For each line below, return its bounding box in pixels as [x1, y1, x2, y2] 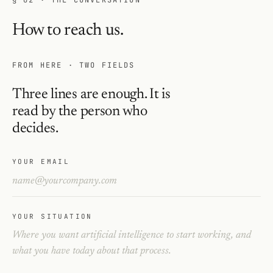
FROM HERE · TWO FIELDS [12, 60, 135, 70]
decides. [12, 121, 58, 136]
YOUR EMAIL [12, 157, 70, 166]
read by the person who [12, 104, 147, 119]
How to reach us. [12, 21, 124, 39]
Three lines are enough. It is [12, 87, 171, 102]
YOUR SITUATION [12, 212, 93, 221]
